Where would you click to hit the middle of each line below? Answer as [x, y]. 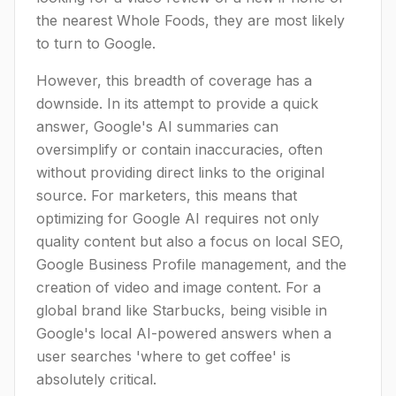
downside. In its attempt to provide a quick [177, 103]
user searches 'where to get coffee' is [164, 356]
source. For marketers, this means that [167, 195]
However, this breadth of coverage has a [174, 80]
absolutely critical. [96, 379]
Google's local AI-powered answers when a [184, 333]
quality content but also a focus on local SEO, [190, 241]
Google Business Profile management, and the [191, 264]
